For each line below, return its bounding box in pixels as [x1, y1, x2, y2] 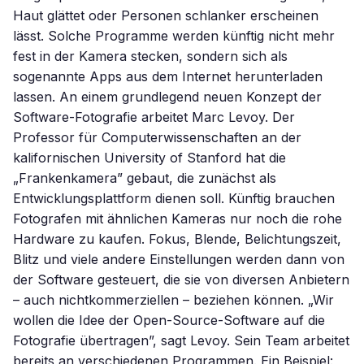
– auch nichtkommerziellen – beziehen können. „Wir [13, 292, 334, 308]
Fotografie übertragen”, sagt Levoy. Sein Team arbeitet [13, 332, 349, 349]
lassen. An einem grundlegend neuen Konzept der [13, 89, 322, 105]
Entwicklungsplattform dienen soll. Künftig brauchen [13, 190, 335, 206]
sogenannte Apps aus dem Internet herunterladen [13, 68, 323, 84]
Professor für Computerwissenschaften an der [13, 129, 301, 145]
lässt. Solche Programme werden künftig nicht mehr [13, 28, 335, 44]
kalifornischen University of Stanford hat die [13, 149, 286, 166]
